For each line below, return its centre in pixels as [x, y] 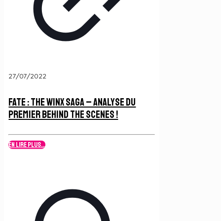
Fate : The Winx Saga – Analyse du [72, 102]
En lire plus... [27, 145]
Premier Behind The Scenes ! [63, 114]
